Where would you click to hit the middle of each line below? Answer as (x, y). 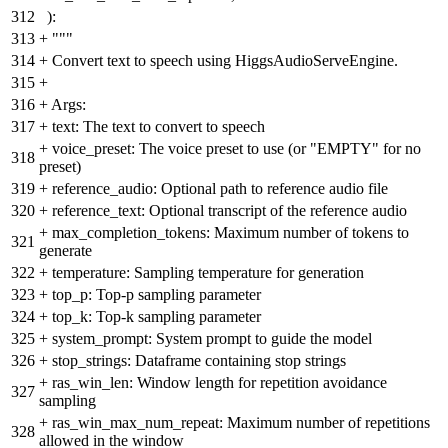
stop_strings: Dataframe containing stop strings (199, 361)
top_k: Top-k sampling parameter (156, 317)
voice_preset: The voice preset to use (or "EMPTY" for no (236, 149)
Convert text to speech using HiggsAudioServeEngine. (225, 61)
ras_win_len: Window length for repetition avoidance (219, 383)
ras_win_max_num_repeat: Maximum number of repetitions (241, 423)
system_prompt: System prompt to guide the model (212, 339)
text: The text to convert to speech (158, 127)
